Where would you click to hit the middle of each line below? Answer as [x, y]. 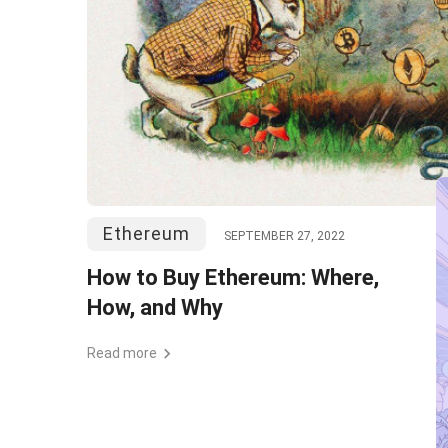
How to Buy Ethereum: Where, [233, 277]
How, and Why [155, 307]
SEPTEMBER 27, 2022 [284, 236]
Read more [122, 353]
